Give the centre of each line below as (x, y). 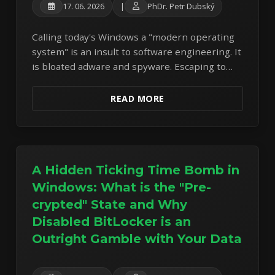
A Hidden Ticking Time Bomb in (136, 170)
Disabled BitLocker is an (112, 222)
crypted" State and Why (110, 205)
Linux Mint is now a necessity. (99, 81)
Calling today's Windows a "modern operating (134, 37)
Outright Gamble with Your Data (137, 239)
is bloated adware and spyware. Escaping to (129, 67)
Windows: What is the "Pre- (122, 188)
